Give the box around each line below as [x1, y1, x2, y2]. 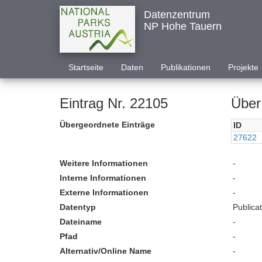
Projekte [228, 63, 258, 72]
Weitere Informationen [60, 158, 148, 168]
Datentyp [60, 202, 96, 212]
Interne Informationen [60, 173, 146, 182]
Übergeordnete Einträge [60, 120, 155, 129]
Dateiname [60, 217, 102, 226]
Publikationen [161, 63, 211, 72]
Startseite [68, 63, 104, 72]
